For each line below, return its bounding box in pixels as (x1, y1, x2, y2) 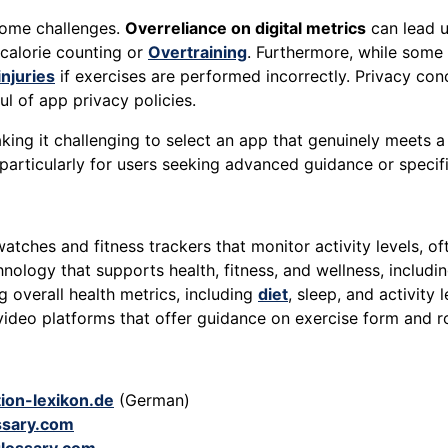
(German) (114, 390, 190, 411)
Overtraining (148, 42, 247, 63)
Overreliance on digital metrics (125, 18, 366, 39)
